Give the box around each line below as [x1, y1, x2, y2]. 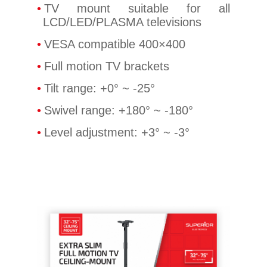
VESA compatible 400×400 [44, 38, 186, 51]
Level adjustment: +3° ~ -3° [44, 126, 190, 139]
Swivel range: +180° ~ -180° [44, 104, 194, 117]
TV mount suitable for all [44, 2, 230, 15]
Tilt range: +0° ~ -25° [44, 82, 156, 95]
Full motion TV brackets [44, 60, 170, 73]
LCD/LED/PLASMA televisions [43, 15, 202, 29]
